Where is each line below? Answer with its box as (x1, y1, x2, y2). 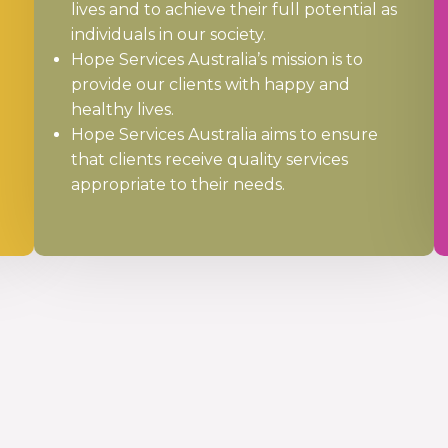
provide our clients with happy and (70, 75, 350, 95)
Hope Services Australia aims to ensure (70, 125, 378, 145)
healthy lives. (70, 100, 174, 120)
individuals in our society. (70, 25, 266, 45)
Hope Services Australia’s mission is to (70, 50, 363, 70)
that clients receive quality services (70, 150, 348, 170)
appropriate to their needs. (70, 175, 285, 195)
